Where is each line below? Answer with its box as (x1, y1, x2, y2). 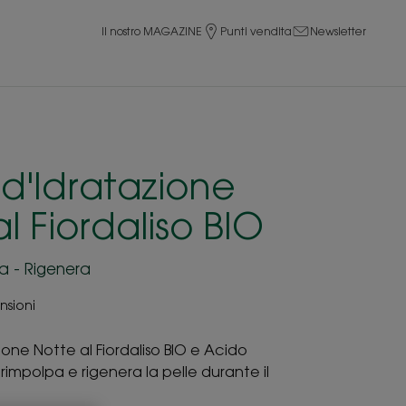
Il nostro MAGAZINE (101, 24, 202, 38)
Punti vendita (220, 24, 292, 38)
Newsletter (310, 24, 366, 38)
